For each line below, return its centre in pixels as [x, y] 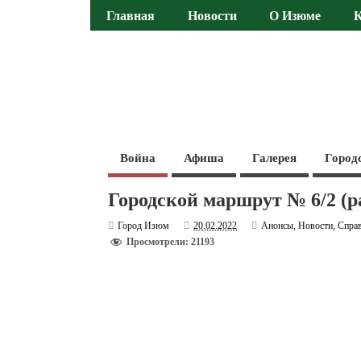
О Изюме [295, 17]
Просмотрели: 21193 [171, 242]
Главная [131, 17]
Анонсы [278, 225]
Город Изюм [144, 225]
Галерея [275, 158]
